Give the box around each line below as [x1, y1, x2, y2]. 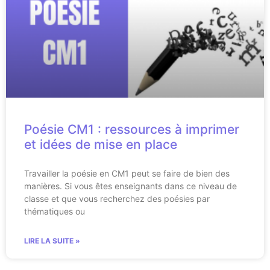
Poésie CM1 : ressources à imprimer [24, 122, 239, 137]
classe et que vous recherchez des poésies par [24, 193, 210, 204]
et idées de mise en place [24, 137, 177, 152]
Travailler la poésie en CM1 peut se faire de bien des [24, 168, 230, 179]
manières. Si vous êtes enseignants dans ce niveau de [24, 181, 237, 192]
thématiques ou [24, 206, 85, 217]
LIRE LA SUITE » [24, 236, 80, 246]
